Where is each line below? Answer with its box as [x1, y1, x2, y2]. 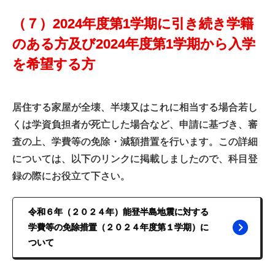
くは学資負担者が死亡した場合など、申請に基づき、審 [12, 119, 258, 130]
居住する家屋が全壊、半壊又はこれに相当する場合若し [12, 102, 258, 112]
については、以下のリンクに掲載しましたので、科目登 [12, 153, 258, 164]
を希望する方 [12, 56, 95, 72]
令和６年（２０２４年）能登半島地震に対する [28, 207, 209, 217]
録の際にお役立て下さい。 [12, 171, 130, 181]
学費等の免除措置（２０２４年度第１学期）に [28, 222, 209, 232]
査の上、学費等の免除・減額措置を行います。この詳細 [12, 136, 258, 147]
